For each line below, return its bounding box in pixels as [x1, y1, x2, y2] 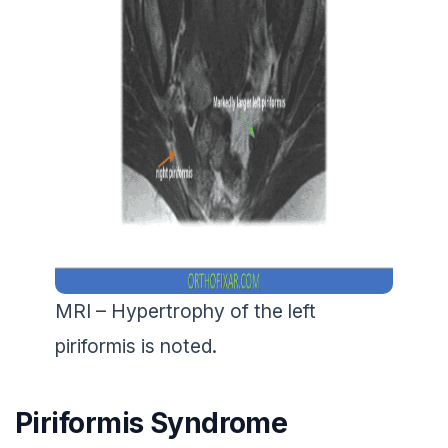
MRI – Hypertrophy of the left [55, 298, 316, 323]
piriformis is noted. [55, 333, 217, 358]
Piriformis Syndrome [15, 405, 288, 440]
